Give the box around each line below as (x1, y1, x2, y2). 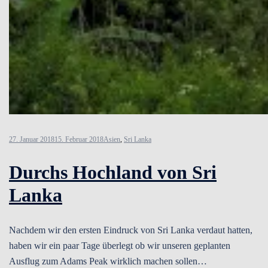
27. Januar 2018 (9, 135, 54, 144)
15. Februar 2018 (54, 135, 103, 144)
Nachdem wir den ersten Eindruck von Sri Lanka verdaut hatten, (9, 224, 252, 235)
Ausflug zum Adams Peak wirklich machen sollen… (9, 255, 207, 266)
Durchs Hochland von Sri (9, 162, 217, 184)
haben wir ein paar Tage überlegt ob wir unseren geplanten (9, 240, 230, 251)
